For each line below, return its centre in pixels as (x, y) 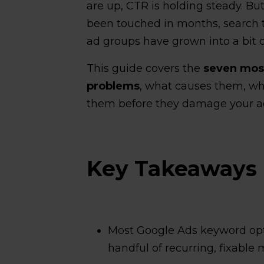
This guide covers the (145, 68)
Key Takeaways (172, 169)
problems (113, 86)
